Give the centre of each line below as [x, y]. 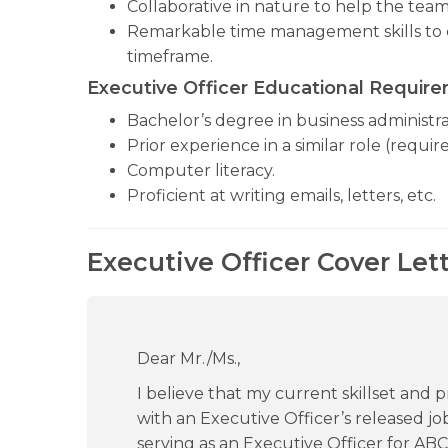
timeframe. [170, 56]
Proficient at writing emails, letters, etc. [281, 195]
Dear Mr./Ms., [188, 358]
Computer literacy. [201, 170]
